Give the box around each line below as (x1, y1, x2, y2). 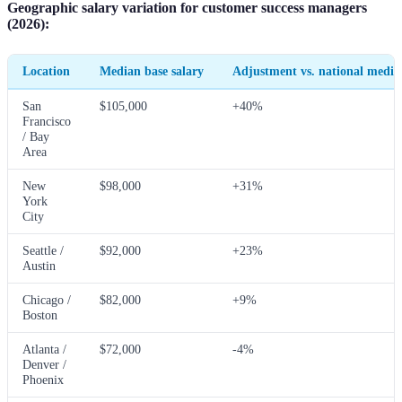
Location (22, 64, 70, 79)
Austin (22, 258, 56, 274)
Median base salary (100, 64, 204, 79)
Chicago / (22, 293, 71, 308)
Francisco (22, 114, 71, 129)
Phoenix (22, 372, 64, 388)
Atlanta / (22, 342, 66, 357)
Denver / (22, 357, 66, 372)
